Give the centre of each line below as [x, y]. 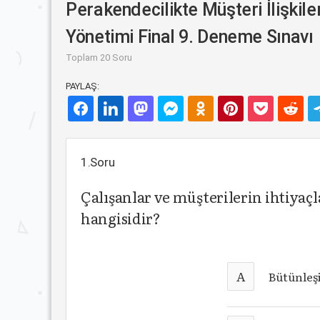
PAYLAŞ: [82, 86]
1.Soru [98, 162]
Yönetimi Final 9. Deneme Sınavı [190, 37]
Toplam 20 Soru [99, 57]
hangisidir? [121, 218]
